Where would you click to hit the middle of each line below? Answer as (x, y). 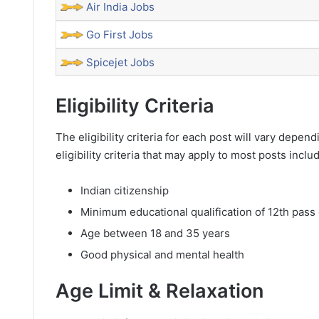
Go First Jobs (120, 35)
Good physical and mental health (162, 255)
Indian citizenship (125, 190)
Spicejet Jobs (120, 62)
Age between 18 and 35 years (155, 233)
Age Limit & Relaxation (159, 291)
